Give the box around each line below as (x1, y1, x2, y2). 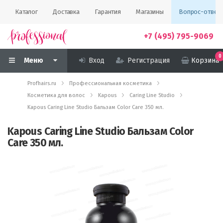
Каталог (15, 8, 38, 15)
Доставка (53, 8, 80, 15)
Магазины (136, 8, 164, 15)
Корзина (191, 56, 219, 65)
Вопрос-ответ (179, 8, 221, 15)
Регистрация (127, 56, 170, 65)
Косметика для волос (27, 92, 85, 99)
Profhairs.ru (27, 80, 56, 87)
